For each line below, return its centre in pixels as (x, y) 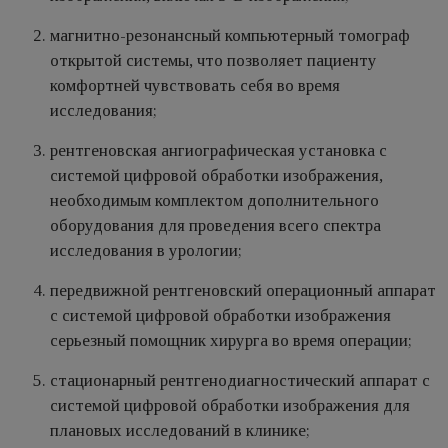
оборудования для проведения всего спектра (215, 226)
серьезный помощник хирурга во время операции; (231, 341)
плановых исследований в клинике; (180, 431)
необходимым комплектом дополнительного (214, 201)
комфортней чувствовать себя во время (195, 86)
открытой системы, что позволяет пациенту (213, 61)
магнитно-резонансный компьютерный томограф (230, 36)
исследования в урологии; (146, 251)
